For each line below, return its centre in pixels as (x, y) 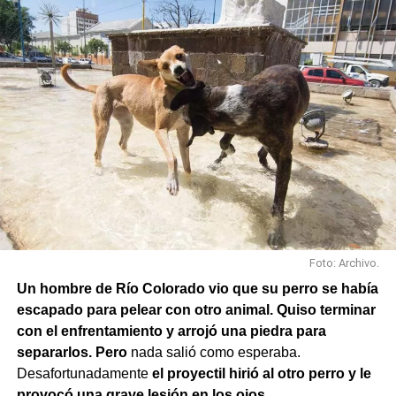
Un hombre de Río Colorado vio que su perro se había (197, 289)
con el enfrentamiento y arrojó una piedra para (171, 331)
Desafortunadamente (84, 374)
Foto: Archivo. (345, 263)
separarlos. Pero (72, 353)
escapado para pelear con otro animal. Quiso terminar (196, 310)
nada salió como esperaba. (213, 353)
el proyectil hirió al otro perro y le (261, 374)
